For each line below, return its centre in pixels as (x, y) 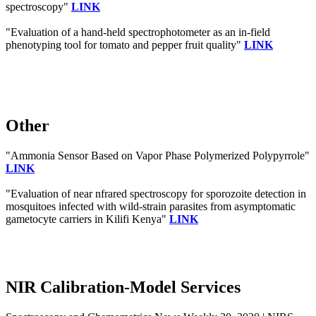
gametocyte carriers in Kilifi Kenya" (87, 219)
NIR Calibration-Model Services (123, 287)
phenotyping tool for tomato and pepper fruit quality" (125, 44)
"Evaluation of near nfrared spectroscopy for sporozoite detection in (156, 193)
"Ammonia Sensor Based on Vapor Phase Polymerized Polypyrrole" (158, 155)
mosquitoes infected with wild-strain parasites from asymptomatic (151, 206)
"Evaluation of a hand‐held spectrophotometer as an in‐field (138, 32)
